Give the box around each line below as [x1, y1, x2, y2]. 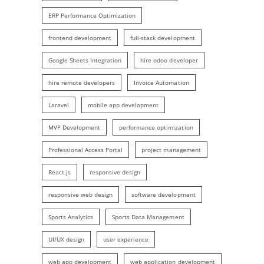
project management [141, 146, 201, 154]
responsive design [90, 168, 141, 177]
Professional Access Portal [48, 146, 123, 154]
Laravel [48, 101, 70, 110]
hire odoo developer [140, 56, 198, 65]
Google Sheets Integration [48, 56, 122, 65]
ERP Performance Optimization [48, 11, 136, 20]
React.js [48, 168, 71, 177]
